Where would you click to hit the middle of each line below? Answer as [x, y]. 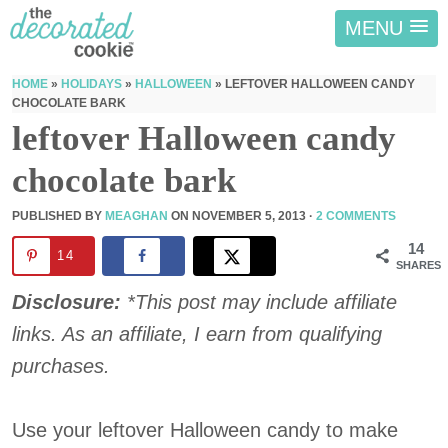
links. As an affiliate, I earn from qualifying [197, 334]
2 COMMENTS [356, 216]
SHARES [418, 265]
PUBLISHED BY [58, 216]
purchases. [61, 366]
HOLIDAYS [91, 84]
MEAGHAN [136, 216]
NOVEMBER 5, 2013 [249, 216]
